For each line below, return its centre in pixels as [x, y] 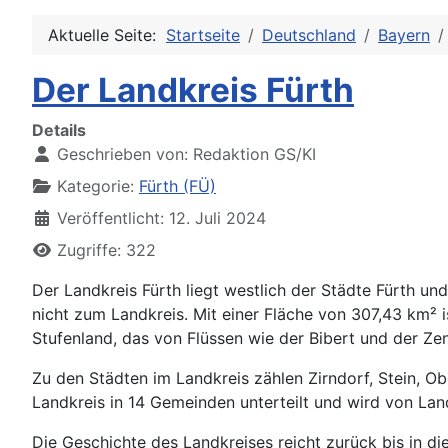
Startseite [203, 34]
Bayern [404, 34]
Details [59, 129]
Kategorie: [95, 185]
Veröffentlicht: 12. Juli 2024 [161, 217]
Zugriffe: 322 [106, 249]
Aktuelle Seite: [107, 34]
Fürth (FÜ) [177, 185]
